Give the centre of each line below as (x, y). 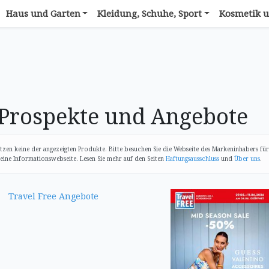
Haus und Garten (43, 14)
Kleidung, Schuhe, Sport (150, 14)
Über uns (247, 159)
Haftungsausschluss (192, 159)
